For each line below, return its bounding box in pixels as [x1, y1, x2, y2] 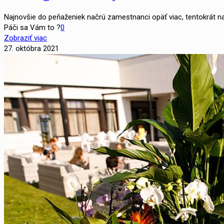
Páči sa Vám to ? [4, 22, 60, 32]
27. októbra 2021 [4, 43, 59, 53]
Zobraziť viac [4, 33, 47, 42]
